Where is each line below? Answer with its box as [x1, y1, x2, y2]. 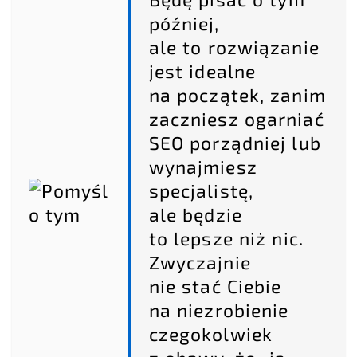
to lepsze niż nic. [148, 227, 304, 250]
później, [148, 12, 220, 35]
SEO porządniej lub [148, 131, 321, 155]
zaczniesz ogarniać [148, 108, 324, 131]
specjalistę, [148, 179, 253, 202]
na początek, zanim [148, 84, 326, 107]
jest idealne [148, 60, 257, 83]
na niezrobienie [148, 299, 289, 322]
